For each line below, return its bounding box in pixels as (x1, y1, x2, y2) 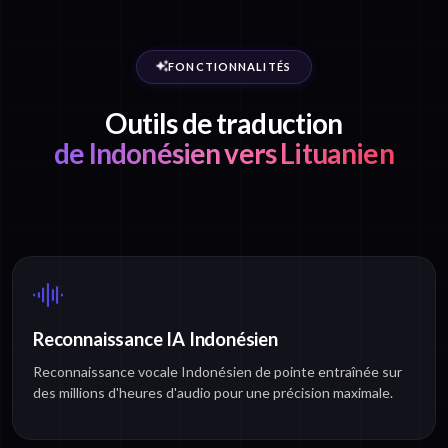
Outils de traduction (105, 106, 343, 141)
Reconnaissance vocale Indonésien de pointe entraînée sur (33, 363, 402, 381)
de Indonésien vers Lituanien (54, 136, 394, 171)
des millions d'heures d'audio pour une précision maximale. (33, 384, 393, 402)
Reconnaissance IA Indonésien (33, 328, 278, 351)
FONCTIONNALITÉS (168, 60, 291, 74)
